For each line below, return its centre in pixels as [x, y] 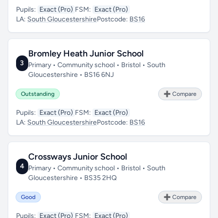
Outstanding [38, 94]
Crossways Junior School [77, 157]
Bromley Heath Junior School [86, 54]
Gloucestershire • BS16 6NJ [71, 75]
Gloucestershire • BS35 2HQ [72, 178]
